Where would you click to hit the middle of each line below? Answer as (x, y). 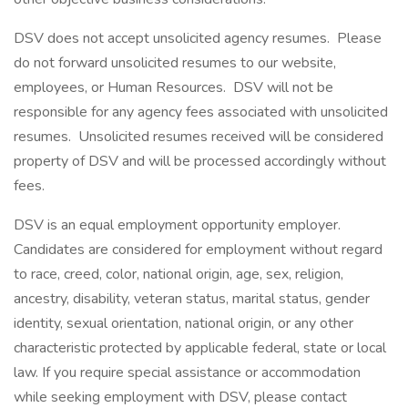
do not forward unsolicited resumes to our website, (175, 63)
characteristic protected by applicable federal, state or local (200, 348)
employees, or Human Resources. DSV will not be (173, 87)
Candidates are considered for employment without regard (198, 250)
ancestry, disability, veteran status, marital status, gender (192, 299)
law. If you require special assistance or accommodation (187, 372)
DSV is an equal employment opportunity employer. (177, 225)
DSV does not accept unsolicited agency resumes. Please (198, 38)
